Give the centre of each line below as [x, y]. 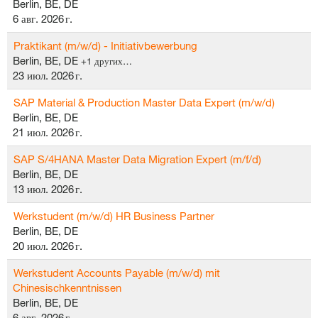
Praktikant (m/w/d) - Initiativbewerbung [105, 45]
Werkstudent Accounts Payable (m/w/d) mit [117, 273]
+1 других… [106, 61]
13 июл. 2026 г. [48, 189]
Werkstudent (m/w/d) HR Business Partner [114, 216]
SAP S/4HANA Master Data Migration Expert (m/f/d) [137, 159]
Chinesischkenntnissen [67, 287]
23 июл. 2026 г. [48, 75]
